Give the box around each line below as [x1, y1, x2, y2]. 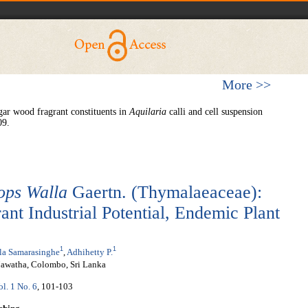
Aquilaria [129, 107, 169, 117]
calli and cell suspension [169, 107, 263, 117]
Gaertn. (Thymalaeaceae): [67, 182, 262, 202]
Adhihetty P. [67, 246, 113, 257]
